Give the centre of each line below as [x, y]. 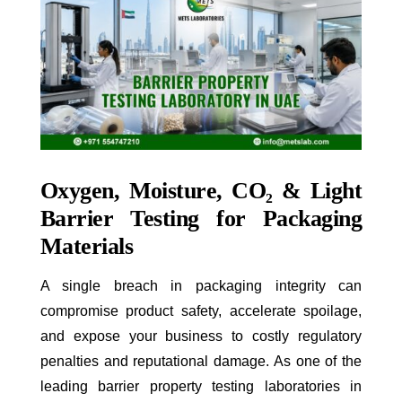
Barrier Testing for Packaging [201, 219]
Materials [87, 247]
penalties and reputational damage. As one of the [201, 362]
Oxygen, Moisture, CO [153, 191]
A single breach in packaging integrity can [201, 286]
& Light [317, 191]
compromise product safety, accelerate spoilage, [201, 311]
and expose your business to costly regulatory [201, 336]
